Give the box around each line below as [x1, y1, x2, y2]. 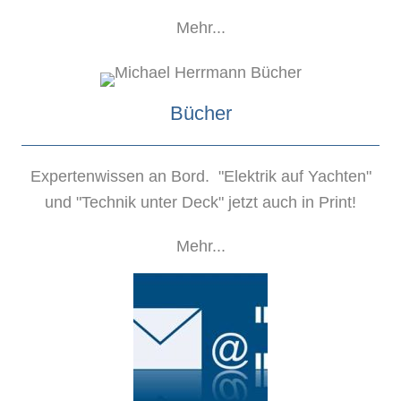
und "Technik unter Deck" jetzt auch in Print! [45, 193, 356, 212]
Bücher [169, 102, 232, 125]
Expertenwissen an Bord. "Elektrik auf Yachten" [30, 167, 371, 186]
